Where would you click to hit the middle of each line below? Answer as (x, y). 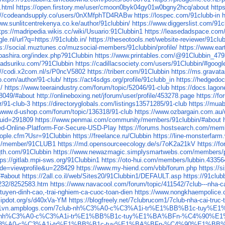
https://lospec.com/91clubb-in (177, 16)
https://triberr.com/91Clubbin (129, 72)
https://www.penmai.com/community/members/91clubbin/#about (128, 120)
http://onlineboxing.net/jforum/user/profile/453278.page (116, 96)
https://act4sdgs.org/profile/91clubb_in (119, 80)
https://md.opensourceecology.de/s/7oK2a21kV (127, 144)
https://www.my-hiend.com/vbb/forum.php (137, 168)
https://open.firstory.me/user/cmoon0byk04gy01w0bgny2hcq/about (113, 8)
